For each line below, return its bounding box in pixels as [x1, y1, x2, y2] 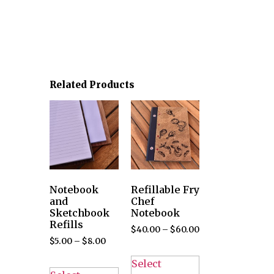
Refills [50, 218, 83, 231]
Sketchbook [50, 206, 109, 219]
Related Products [50, 79, 135, 91]
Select [131, 257, 161, 270]
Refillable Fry [130, 183, 199, 196]
